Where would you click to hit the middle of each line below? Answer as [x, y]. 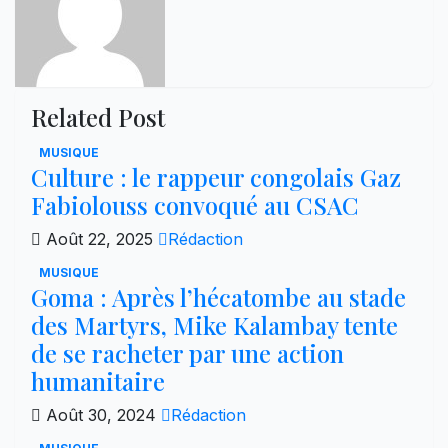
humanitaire [98, 380]
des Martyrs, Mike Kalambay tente [214, 324]
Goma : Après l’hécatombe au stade [218, 296]
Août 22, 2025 [99, 238]
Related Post [98, 116]
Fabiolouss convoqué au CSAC [198, 204]
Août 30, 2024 [101, 414]
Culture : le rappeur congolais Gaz [216, 176]
